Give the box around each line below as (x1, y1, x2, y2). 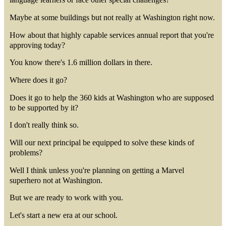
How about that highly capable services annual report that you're (10, 30, 214, 39)
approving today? (10, 40, 66, 49)
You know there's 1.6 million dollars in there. (10, 58, 153, 67)
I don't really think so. (10, 121, 79, 130)
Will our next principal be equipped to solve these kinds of (10, 138, 195, 147)
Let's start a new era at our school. (10, 211, 118, 220)
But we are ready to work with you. (10, 193, 124, 202)
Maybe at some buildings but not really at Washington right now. (10, 13, 215, 22)
